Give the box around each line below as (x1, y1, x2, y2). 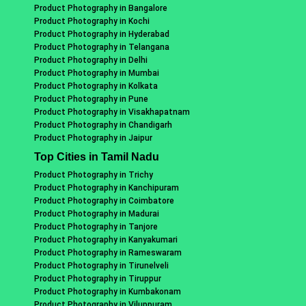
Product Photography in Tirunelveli (33, 260, 169, 270)
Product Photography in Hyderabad (33, 29, 169, 39)
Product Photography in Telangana (33, 42, 169, 52)
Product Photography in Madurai (33, 208, 159, 219)
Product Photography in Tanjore (33, 221, 158, 232)
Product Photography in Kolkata (33, 81, 158, 91)
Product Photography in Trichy (33, 169, 153, 180)
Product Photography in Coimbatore (33, 195, 174, 206)
